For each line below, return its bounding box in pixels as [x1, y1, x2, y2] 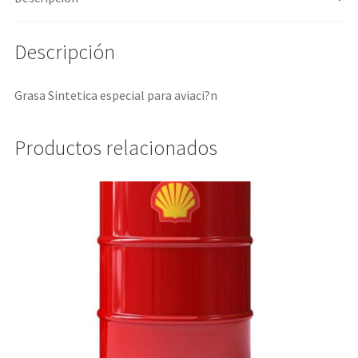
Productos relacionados [14, 135, 217, 161]
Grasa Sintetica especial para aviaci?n [14, 86, 217, 103]
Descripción [14, 38, 115, 65]
